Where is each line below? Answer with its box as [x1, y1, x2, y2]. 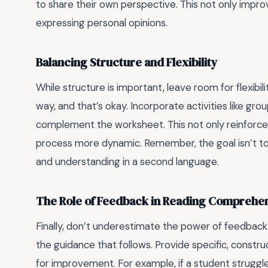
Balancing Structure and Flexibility [36, 54, 218, 71]
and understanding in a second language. [36, 154, 219, 168]
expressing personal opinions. [36, 16, 167, 29]
